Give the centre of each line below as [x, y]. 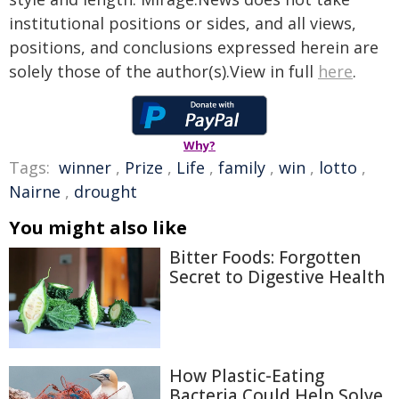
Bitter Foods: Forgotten [265, 257]
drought [106, 191]
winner [85, 167]
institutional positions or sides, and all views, [183, 23]
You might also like [98, 228]
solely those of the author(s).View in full [163, 71]
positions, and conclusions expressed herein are [194, 47]
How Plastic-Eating [247, 376]
